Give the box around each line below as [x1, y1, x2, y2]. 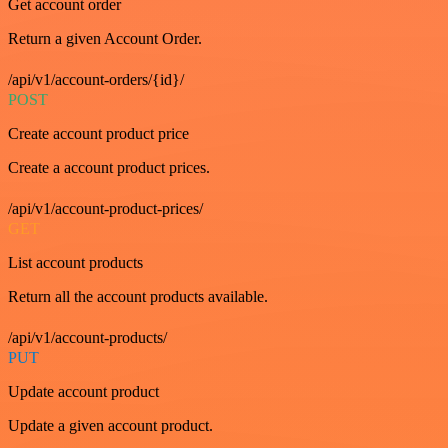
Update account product [8, 383, 159, 400]
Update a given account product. [8, 417, 213, 434]
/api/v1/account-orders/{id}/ [8, 71, 184, 88]
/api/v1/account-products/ [8, 329, 167, 346]
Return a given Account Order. [8, 30, 202, 47]
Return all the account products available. [8, 288, 268, 305]
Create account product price [8, 125, 189, 142]
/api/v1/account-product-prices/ [8, 200, 203, 217]
